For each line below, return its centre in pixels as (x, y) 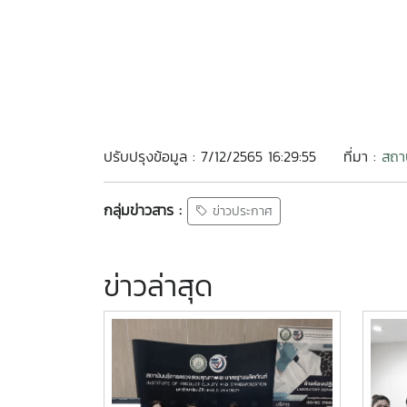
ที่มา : (362, 156)
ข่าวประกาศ (240, 212)
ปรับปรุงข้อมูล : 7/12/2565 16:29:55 (210, 156)
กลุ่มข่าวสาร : (143, 209)
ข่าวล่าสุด (158, 287)
